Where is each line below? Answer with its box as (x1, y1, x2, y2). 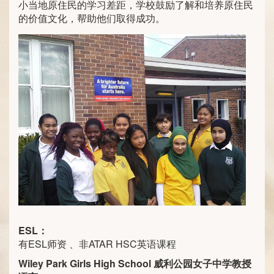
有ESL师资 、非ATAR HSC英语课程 (18, 236, 179, 251)
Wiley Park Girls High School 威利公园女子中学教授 (18, 256, 251, 270)
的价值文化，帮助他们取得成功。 (18, 11, 168, 26)
